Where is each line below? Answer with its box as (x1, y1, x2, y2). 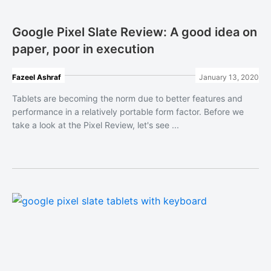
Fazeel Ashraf (12, 73, 61, 82)
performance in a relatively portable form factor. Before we (12, 106, 244, 117)
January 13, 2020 (199, 73, 259, 82)
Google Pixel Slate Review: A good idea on (12, 25, 257, 39)
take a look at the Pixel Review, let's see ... (12, 120, 179, 130)
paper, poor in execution (12, 42, 154, 56)
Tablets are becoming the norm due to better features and (12, 93, 243, 103)
